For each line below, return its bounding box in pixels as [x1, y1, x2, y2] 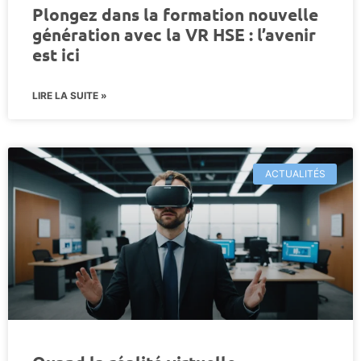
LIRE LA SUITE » [32, 89, 107, 102]
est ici [32, 43, 80, 65]
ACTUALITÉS [264, 167, 326, 180]
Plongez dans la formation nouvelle [32, 2, 318, 25]
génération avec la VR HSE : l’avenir [32, 23, 316, 45]
